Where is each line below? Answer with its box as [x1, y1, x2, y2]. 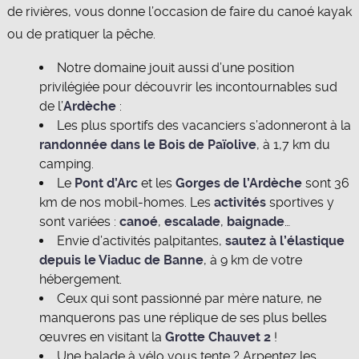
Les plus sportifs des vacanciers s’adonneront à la [56, 118, 351, 134]
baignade [226, 214, 284, 230]
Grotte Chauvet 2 [161, 329, 271, 345]
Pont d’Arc [74, 175, 138, 192]
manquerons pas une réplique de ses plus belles [38, 310, 327, 326]
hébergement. [38, 272, 122, 288]
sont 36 [301, 175, 349, 192]
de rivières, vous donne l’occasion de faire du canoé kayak [6, 4, 352, 20]
